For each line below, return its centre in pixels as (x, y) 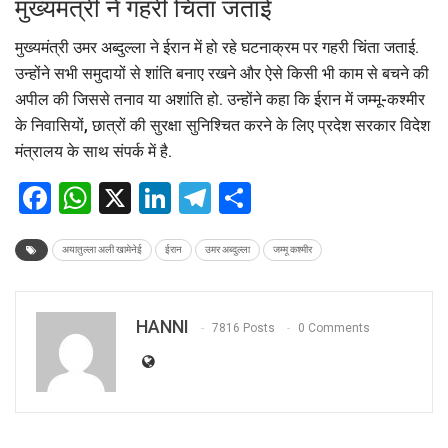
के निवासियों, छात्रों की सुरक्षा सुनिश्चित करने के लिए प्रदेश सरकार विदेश (222, 126)
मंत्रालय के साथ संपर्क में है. (93, 152)
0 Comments (334, 328)
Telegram (278, 198)
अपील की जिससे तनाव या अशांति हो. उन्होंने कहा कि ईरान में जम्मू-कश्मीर (220, 100)
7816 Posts (243, 328)
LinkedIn (232, 198)
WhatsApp (165, 198)
